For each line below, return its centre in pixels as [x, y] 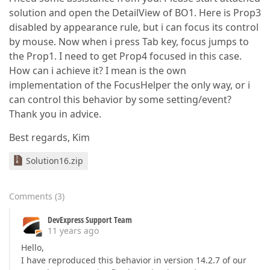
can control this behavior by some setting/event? [120, 99]
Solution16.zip [55, 161]
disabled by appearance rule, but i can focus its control [134, 27]
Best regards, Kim [49, 137]
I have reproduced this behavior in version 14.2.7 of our [134, 260]
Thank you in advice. [55, 114]
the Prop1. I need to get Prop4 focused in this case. [125, 56]
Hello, [33, 247]
